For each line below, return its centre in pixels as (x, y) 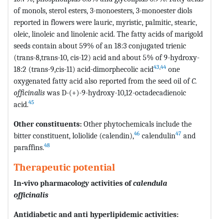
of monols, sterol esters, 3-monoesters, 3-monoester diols (103, 10)
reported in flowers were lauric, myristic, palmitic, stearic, (105, 22)
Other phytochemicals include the (138, 124)
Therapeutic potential (65, 167)
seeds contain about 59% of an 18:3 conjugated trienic (100, 45)
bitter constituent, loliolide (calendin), (74, 135)
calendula (150, 183)
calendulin (158, 135)
